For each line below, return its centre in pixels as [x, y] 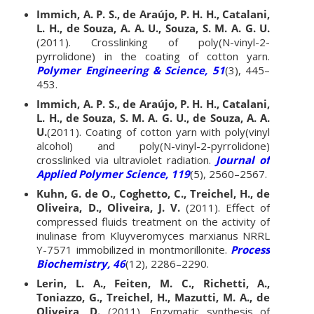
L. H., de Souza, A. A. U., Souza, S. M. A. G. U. [153, 28]
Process [251, 249]
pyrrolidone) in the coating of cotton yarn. [153, 56]
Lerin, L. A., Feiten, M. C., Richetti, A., [153, 283]
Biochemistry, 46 [81, 263]
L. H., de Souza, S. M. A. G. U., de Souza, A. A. [153, 117]
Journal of [243, 159]
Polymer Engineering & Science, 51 [131, 70]
